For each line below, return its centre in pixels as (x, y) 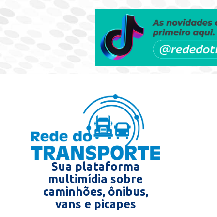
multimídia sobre (96, 179)
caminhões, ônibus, (95, 192)
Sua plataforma (95, 167)
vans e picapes (95, 204)
